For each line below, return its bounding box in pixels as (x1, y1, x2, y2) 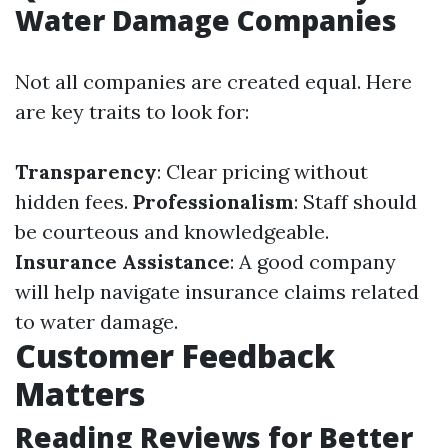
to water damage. (15, 309, 178, 335)
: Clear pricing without (157, 159, 368, 185)
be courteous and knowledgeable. (15, 219, 329, 245)
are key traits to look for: (15, 99, 249, 125)
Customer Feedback (15, 334, 335, 378)
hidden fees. (15, 189, 133, 215)
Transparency (15, 159, 157, 185)
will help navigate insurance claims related (15, 279, 419, 305)
